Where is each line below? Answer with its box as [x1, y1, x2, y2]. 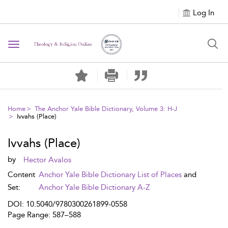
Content [8, 170, 35, 179]
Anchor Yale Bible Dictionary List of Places [38, 170, 182, 179]
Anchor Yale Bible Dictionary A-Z [38, 183, 150, 192]
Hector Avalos [23, 155, 71, 164]
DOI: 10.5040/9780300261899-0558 [8, 199, 127, 209]
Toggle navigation [13, 40, 79, 50]
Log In [193, 8, 214, 17]
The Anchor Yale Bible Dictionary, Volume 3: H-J [35, 105, 177, 112]
